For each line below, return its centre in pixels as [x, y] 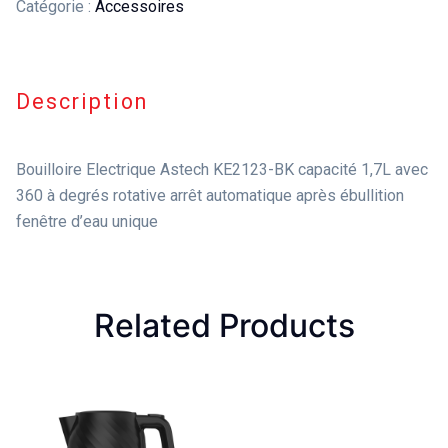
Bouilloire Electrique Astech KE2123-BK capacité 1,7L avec [222, 170]
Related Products [224, 326]
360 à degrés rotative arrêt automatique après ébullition [210, 196]
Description [82, 101]
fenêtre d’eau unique [87, 222]
